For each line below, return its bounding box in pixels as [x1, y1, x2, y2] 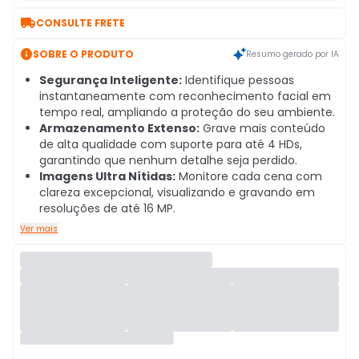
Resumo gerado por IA [246, 47, 339, 60]
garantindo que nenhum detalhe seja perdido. [39, 152, 297, 168]
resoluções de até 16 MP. [39, 200, 175, 216]
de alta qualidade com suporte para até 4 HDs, [39, 136, 302, 152]
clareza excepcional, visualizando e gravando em [39, 184, 315, 200]
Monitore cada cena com [175, 168, 322, 184]
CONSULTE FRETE [36, 16, 125, 30]
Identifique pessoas [182, 72, 294, 88]
